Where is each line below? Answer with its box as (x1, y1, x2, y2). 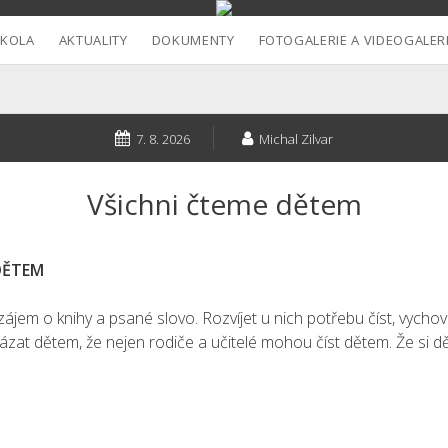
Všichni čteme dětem (86, 185, 362, 223)
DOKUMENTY (151, 31, 235, 49)
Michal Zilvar (259, 130, 333, 148)
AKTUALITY (58, 31, 128, 49)
